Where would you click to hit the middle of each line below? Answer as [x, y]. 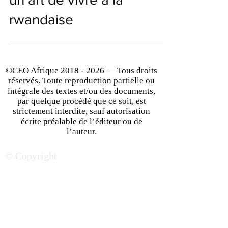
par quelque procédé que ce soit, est [81, 146]
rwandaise [41, 65]
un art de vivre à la [66, 45]
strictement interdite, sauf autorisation [81, 156]
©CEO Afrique [33, 116]
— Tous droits [131, 116]
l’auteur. [81, 177]
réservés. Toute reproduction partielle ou [81, 126]
